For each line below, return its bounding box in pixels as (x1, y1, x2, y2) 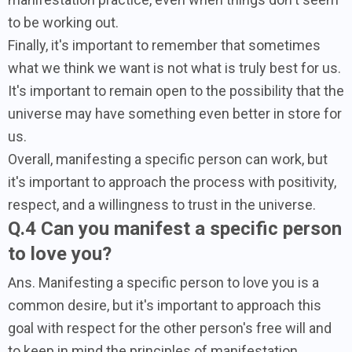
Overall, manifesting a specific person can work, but (8, 150, 328, 167)
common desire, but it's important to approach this (8, 296, 321, 313)
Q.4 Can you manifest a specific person (8, 217, 342, 240)
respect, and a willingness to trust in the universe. (8, 196, 316, 213)
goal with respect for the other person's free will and (8, 319, 332, 336)
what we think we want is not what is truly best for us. (8, 59, 341, 76)
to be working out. (8, 13, 119, 31)
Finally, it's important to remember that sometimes (8, 36, 321, 53)
